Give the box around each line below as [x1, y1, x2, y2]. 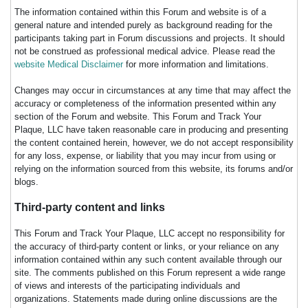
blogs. [14, 177, 38, 188]
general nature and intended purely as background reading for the [14, 20, 272, 31]
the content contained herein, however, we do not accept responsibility [14, 137, 294, 148]
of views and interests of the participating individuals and [14, 280, 240, 291]
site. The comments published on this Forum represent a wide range [14, 267, 285, 278]
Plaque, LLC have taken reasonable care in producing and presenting [14, 124, 288, 135]
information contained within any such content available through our [14, 254, 282, 265]
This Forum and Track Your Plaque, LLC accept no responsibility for [14, 228, 285, 239]
